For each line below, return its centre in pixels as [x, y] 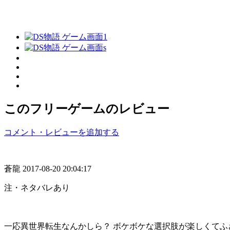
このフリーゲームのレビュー [87, 109]
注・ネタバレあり [37, 187]
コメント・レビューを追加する [62, 132]
